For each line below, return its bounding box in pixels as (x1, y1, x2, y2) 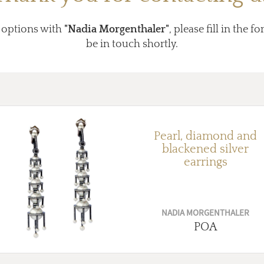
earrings (183, 156, 227, 169)
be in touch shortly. (86, 38, 178, 51)
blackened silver (162, 143, 249, 156)
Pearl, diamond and (154, 130, 257, 143)
